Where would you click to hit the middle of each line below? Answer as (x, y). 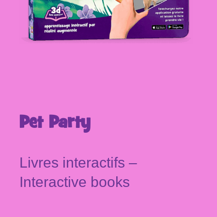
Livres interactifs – (78, 162)
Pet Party (55, 123)
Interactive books (75, 182)
